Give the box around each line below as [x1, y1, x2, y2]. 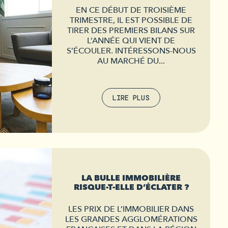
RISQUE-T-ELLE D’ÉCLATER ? [73, 182, 189, 193]
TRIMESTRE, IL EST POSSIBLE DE [70, 15, 192, 26]
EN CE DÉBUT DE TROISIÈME [76, 5, 186, 16]
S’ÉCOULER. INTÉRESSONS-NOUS [66, 45, 196, 56]
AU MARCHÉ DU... [97, 55, 165, 67]
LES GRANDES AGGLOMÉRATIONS [65, 214, 197, 225]
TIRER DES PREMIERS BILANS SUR [67, 25, 195, 36]
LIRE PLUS [112, 93, 150, 102]
